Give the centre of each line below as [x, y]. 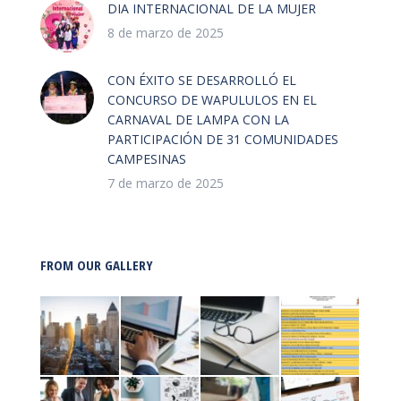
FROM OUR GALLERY [97, 265]
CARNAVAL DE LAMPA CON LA [198, 120]
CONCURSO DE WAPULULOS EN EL [212, 100]
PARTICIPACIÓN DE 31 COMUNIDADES [223, 140]
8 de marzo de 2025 [166, 33]
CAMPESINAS [147, 159]
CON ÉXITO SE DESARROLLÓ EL [202, 81]
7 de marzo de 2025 [166, 183]
